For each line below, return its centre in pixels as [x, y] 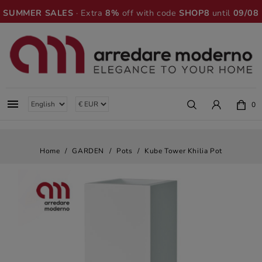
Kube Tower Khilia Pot [183, 151]
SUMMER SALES [38, 13]
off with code [149, 13]
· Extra [89, 13]
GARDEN [88, 151]
